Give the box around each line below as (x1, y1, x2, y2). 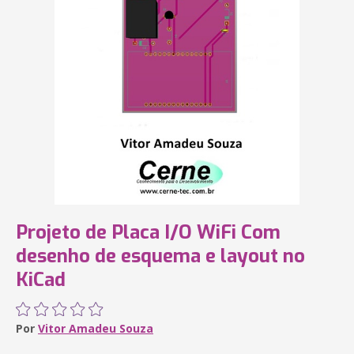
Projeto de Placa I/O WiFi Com (16, 220, 281, 245)
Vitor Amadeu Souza (38, 321, 153, 336)
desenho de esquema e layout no (16, 243, 305, 269)
